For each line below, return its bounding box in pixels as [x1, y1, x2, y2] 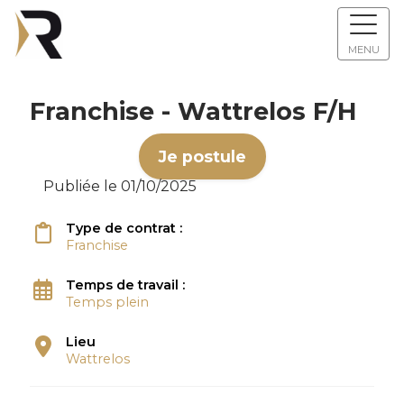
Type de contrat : [65, 220, 186, 236]
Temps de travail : [65, 277, 188, 293]
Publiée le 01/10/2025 [42, 178, 197, 195]
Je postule [158, 147, 246, 166]
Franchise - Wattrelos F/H [29, 96, 357, 126]
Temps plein [65, 294, 149, 310]
